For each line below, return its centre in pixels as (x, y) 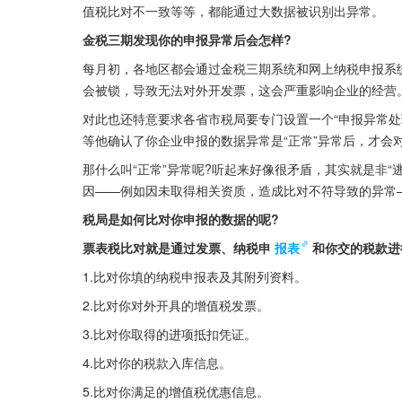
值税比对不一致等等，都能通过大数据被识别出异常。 (233, 11)
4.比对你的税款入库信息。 (157, 363)
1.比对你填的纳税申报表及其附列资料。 (195, 277)
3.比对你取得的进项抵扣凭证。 (170, 334)
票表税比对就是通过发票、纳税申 (177, 248)
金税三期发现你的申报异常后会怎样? (187, 40)
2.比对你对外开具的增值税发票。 (176, 306)
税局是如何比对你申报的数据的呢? (181, 219)
